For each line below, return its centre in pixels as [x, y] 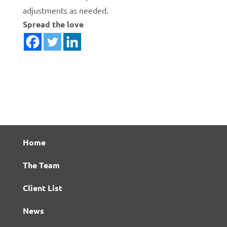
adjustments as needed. [65, 10]
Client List [42, 187]
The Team [41, 165]
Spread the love [53, 24]
